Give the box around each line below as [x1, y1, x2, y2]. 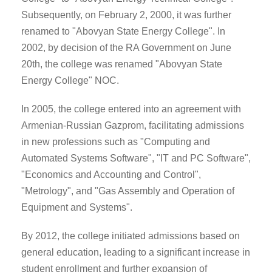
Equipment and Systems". [21, 202, 132, 212]
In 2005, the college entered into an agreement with [21, 104, 241, 114]
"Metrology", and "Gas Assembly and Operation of [21, 186, 234, 196]
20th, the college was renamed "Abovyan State [21, 59, 222, 69]
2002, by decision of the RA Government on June [21, 42, 231, 53]
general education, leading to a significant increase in [21, 247, 250, 257]
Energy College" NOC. [21, 75, 119, 86]
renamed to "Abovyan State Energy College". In [21, 26, 225, 36]
